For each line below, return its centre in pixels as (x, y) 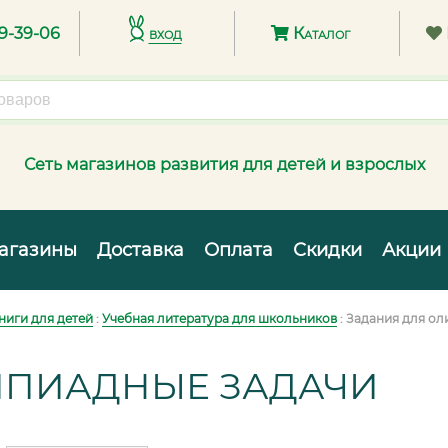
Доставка (140, 250)
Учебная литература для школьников (219, 318)
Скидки (327, 250)
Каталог (319, 34)
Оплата (238, 250)
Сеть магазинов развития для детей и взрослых (224, 164)
